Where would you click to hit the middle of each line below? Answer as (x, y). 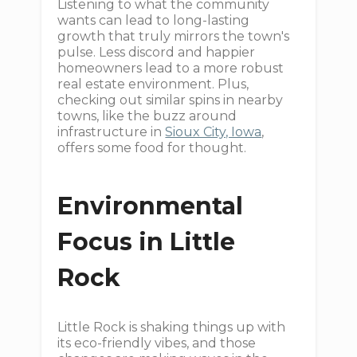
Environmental (151, 206)
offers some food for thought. (152, 148)
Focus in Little (147, 242)
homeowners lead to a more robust (171, 68)
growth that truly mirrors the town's (174, 36)
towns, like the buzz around (147, 116)
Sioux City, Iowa (214, 132)
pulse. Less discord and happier (157, 52)
